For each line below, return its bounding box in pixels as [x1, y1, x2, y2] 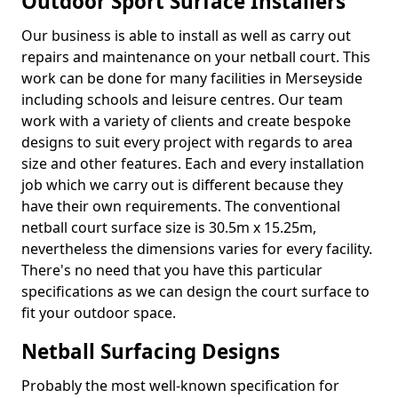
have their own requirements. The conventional [21, 196, 340, 216]
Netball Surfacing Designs [21, 338, 280, 365]
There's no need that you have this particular [21, 260, 322, 280]
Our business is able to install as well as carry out [21, 26, 351, 45]
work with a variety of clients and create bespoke [21, 111, 351, 131]
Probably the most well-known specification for [21, 376, 339, 395]
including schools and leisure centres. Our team [21, 90, 343, 109]
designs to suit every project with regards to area [21, 132, 353, 152]
